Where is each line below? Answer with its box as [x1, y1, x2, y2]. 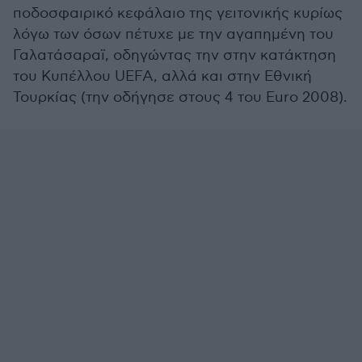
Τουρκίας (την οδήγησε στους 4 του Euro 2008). [13, 89, 347, 106]
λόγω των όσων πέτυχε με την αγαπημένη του [13, 26, 334, 43]
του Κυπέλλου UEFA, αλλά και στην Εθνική [13, 68, 312, 85]
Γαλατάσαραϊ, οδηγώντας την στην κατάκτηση [13, 47, 336, 64]
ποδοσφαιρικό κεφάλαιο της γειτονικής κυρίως [13, 5, 343, 22]
